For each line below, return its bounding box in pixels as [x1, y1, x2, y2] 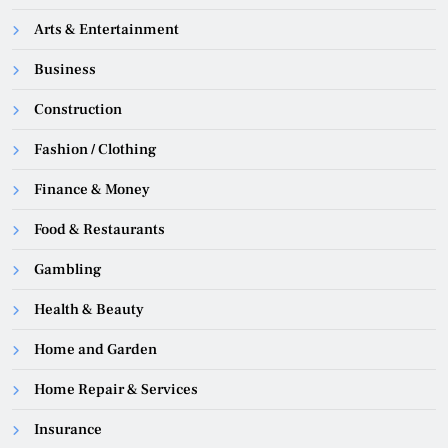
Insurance [34, 420, 102, 440]
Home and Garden [34, 340, 157, 360]
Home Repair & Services [34, 380, 198, 400]
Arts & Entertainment [34, 20, 179, 40]
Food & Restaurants [34, 220, 165, 240]
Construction [34, 100, 122, 120]
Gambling [34, 260, 101, 280]
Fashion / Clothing [34, 140, 156, 160]
